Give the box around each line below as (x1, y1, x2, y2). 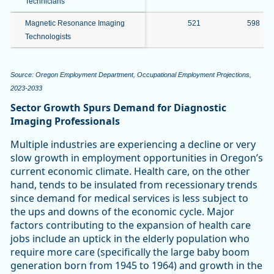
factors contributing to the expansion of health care (10, 218, 251, 232)
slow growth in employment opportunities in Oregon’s (10, 150, 263, 165)
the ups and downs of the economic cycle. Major (10, 204, 234, 218)
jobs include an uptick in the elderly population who (10, 231, 250, 245)
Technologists (25, 32, 71, 41)
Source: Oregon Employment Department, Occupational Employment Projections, (10, 70, 251, 78)
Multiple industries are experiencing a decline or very (10, 137, 256, 151)
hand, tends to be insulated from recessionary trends (10, 177, 257, 191)
